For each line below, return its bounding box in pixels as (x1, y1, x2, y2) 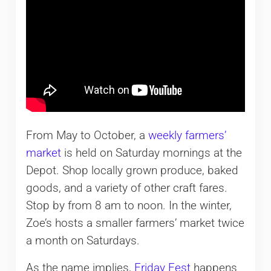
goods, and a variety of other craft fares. (25, 181, 227, 195)
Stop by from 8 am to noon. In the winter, (25, 199, 232, 213)
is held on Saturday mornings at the (60, 146, 242, 160)
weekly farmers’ (148, 129, 226, 143)
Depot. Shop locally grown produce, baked (25, 164, 238, 178)
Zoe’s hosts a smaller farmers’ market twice (25, 217, 244, 230)
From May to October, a (25, 129, 148, 143)
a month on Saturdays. (25, 234, 140, 248)
